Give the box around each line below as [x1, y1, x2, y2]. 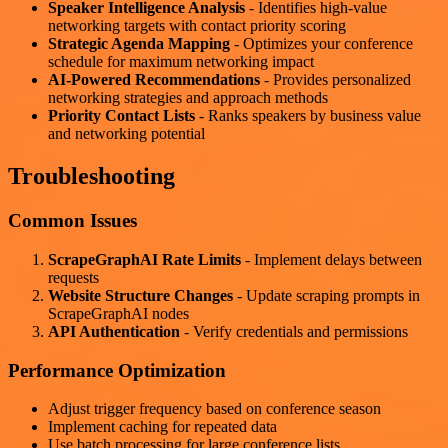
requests [48, 268, 99, 286]
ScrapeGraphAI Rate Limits [48, 250, 241, 268]
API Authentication [48, 322, 180, 340]
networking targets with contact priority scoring [48, 17, 346, 35]
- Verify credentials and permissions [180, 322, 408, 340]
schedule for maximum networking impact [48, 53, 314, 71]
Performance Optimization [8, 359, 226, 381]
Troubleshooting [8, 163, 175, 190]
